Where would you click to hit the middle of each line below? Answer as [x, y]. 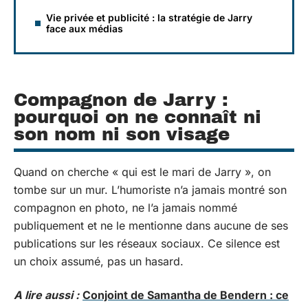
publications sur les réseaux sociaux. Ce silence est [147, 243]
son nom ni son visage [122, 134]
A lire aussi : [46, 295]
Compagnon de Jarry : [121, 100]
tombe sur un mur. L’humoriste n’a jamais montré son [150, 190]
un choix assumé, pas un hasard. [99, 261]
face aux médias [85, 28]
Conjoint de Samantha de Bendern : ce [186, 295]
